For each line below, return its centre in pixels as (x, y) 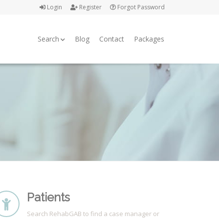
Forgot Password (140, 7)
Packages (149, 39)
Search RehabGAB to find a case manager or (93, 214)
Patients (48, 197)
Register (90, 7)
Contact (112, 39)
